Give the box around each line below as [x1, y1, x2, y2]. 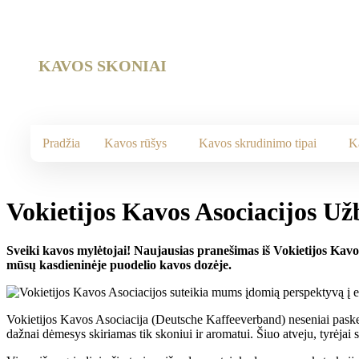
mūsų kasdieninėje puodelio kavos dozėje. [6, 258, 232, 272]
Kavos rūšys [104, 136, 167, 151]
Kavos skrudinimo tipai [199, 136, 317, 151]
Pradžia [42, 136, 80, 151]
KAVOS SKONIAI [38, 57, 167, 75]
